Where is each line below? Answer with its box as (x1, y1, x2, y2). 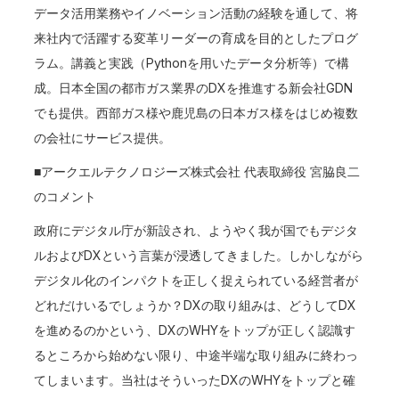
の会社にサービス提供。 (34, 130, 172, 145)
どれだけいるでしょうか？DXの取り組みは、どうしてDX (34, 297, 357, 313)
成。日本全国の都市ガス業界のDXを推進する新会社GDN (34, 80, 354, 95)
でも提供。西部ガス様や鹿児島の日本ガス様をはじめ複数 (34, 105, 359, 120)
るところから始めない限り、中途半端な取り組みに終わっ (34, 347, 359, 362)
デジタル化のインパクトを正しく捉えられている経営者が (34, 273, 359, 288)
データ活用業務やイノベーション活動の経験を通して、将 (34, 5, 359, 20)
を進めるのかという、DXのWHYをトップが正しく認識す (34, 322, 356, 338)
